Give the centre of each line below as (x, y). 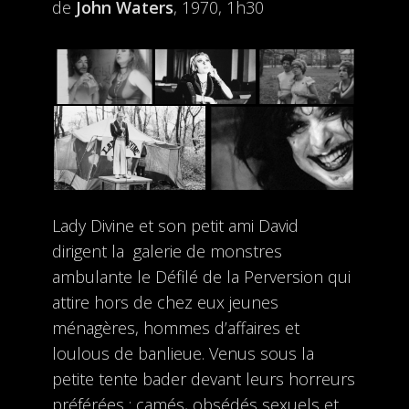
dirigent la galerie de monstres (167, 251)
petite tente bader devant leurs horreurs (203, 379)
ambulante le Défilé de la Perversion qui (201, 277)
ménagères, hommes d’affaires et (175, 328)
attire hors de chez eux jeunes (165, 302)
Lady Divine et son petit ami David (175, 225)
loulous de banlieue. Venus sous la (183, 353)
